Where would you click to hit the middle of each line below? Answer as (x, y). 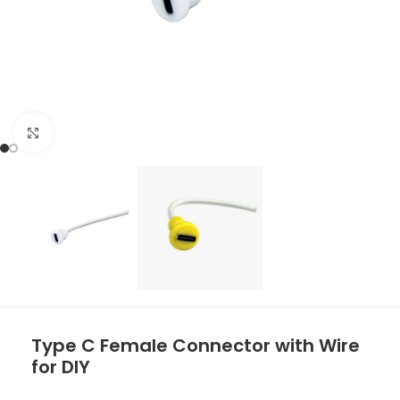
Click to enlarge (90, 133)
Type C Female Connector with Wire (196, 346)
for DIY (61, 367)
